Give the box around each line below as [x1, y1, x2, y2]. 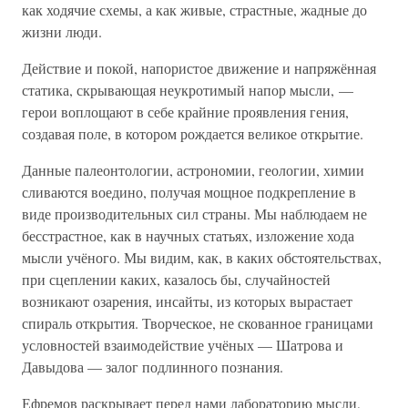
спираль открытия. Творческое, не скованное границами [22, 313, 373, 332]
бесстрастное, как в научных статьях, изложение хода [22, 226, 354, 245]
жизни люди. [22, 22, 102, 41]
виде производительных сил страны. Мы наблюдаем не [22, 204, 367, 223]
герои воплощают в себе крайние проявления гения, [22, 102, 349, 121]
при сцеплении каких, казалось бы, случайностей [22, 270, 331, 289]
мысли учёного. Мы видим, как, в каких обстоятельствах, [22, 248, 382, 267]
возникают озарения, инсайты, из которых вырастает [22, 291, 352, 311]
